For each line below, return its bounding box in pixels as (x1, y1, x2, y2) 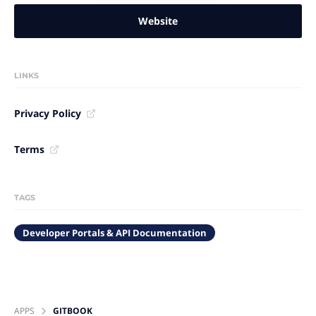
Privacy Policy (14, 107, 81, 120)
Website (138, 14, 178, 28)
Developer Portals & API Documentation (23, 226, 207, 239)
